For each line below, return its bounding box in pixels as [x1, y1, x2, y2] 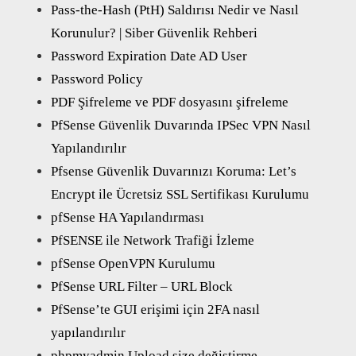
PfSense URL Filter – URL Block [51, 278, 233, 294]
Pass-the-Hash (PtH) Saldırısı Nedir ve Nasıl [51, 2, 299, 17]
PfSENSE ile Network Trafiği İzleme [51, 232, 254, 248]
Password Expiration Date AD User [51, 48, 247, 64]
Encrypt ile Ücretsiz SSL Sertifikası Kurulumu [51, 186, 309, 202]
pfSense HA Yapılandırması [51, 209, 204, 225]
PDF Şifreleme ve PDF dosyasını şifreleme [51, 94, 288, 110]
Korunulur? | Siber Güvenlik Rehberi [51, 25, 257, 41]
